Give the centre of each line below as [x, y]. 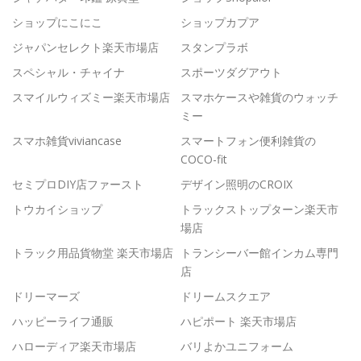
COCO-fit [204, 159]
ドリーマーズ [46, 296]
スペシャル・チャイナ [68, 72]
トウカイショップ [57, 209]
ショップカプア [220, 22]
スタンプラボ [214, 47]
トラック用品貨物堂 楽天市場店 [93, 252]
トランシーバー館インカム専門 [259, 252]
